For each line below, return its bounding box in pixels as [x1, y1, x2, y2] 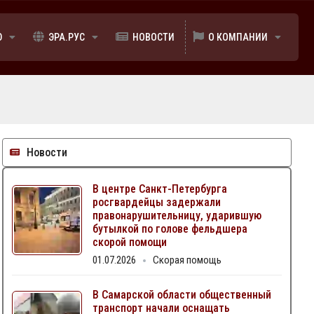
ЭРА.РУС [48, 32, 85, 43]
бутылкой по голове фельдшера [92, 221, 247, 235]
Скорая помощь [152, 253, 221, 266]
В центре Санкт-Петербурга [92, 182, 227, 196]
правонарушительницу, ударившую [92, 208, 261, 222]
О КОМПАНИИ [208, 32, 268, 43]
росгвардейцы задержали [92, 195, 221, 209]
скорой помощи [92, 235, 167, 249]
